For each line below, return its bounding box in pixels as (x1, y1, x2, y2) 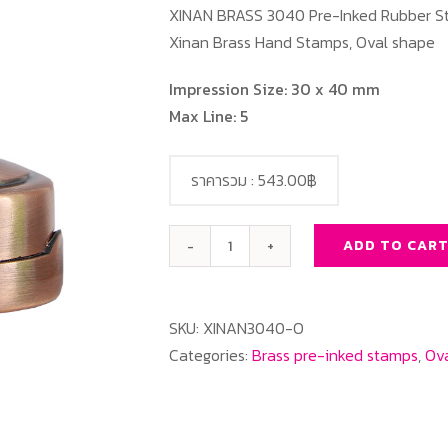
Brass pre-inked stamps (252, 343, 418, 367)
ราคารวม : (191, 168, 258, 192)
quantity (228, 353, 296, 378)
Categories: (169, 343, 252, 367)
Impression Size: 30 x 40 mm (169, 77, 380, 101)
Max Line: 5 (169, 104, 248, 128)
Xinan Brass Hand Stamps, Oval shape (169, 30, 435, 54)
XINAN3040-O (203, 316, 304, 340)
